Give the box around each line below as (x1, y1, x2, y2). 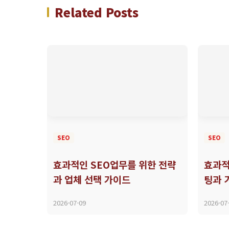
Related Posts (55, 3, 139, 21)
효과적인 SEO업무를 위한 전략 (53, 157, 176, 171)
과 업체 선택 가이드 (53, 172, 130, 186)
